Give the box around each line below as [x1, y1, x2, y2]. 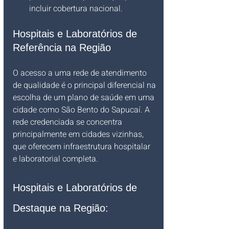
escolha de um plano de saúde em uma [13, 91, 156, 104]
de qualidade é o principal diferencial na [13, 79, 158, 91]
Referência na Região [13, 42, 111, 53]
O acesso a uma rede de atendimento [13, 67, 149, 79]
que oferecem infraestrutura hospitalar [13, 141, 152, 153]
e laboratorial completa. [13, 153, 98, 165]
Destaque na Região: [13, 202, 108, 214]
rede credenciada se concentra [13, 116, 124, 128]
